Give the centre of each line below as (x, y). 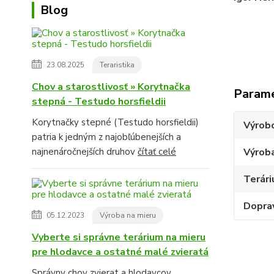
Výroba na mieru (128, 215)
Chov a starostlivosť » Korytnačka (111, 87)
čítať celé (157, 151)
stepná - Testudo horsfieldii (99, 101)
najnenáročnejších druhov (85, 151)
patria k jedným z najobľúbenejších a (106, 137)
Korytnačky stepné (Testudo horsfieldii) (115, 122)
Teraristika (117, 65)
